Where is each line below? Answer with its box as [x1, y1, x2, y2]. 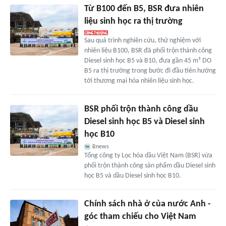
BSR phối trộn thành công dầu [84, 104, 198, 115]
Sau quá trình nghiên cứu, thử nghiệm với [84, 37, 201, 45]
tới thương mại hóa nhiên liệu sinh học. [84, 77, 194, 85]
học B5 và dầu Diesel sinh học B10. [84, 172, 181, 180]
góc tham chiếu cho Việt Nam [84, 212, 196, 222]
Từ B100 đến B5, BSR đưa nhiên [84, 4, 204, 14]
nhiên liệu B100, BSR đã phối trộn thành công [84, 47, 212, 55]
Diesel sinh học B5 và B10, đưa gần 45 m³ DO [84, 57, 211, 65]
